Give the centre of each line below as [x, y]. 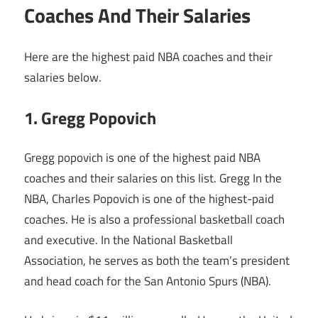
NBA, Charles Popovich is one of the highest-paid [149, 199]
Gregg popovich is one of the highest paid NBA [142, 158]
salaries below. [63, 78]
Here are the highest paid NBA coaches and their [148, 57]
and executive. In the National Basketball [128, 240]
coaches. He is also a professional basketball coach [154, 220]
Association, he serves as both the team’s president [157, 261]
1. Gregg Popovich [90, 117]
